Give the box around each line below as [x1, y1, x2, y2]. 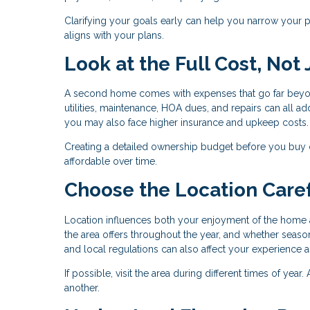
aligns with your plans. [64, 29, 164, 41]
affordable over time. [64, 156, 157, 167]
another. [64, 282, 100, 294]
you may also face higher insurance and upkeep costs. [64, 117, 309, 129]
